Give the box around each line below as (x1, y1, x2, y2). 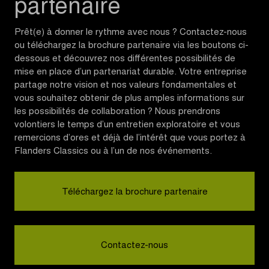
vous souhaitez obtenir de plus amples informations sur (14, 94, 244, 103)
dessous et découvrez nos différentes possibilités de (14, 54, 235, 64)
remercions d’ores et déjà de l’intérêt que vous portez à (14, 133, 246, 143)
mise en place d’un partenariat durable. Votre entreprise (14, 67, 247, 77)
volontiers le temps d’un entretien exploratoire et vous (14, 120, 240, 130)
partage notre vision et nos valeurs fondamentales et (14, 80, 237, 90)
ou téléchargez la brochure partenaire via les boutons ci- (14, 41, 249, 50)
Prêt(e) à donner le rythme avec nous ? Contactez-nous (14, 28, 247, 37)
